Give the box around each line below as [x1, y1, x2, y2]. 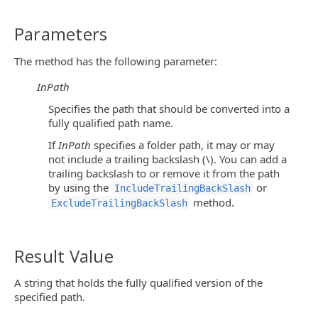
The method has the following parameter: [14, 53, 217, 68]
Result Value [14, 244, 114, 268]
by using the [48, 180, 111, 194]
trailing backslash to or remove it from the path [48, 166, 280, 180]
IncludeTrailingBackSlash [114, 182, 251, 194]
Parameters [14, 22, 108, 46]
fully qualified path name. [48, 115, 173, 130]
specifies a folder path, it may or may [91, 138, 275, 152]
